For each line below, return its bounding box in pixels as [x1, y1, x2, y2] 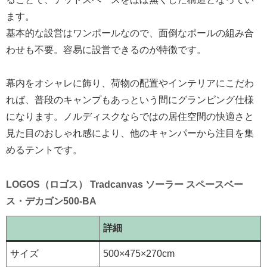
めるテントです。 [6, 144, 82, 155]
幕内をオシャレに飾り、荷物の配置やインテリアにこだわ [6, 77, 254, 88]
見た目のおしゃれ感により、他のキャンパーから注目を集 [6, 128, 254, 138]
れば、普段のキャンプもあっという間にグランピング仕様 [6, 94, 254, 105]
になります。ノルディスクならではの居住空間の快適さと [6, 111, 254, 122]
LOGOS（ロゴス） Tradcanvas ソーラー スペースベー [6, 179, 243, 190]
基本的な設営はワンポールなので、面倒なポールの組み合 [6, 27, 254, 38]
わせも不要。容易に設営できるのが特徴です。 [6, 44, 206, 55]
